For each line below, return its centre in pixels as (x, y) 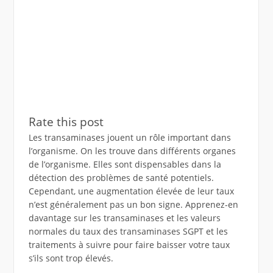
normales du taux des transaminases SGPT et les (128, 232)
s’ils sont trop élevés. (71, 258)
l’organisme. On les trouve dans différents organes (132, 151)
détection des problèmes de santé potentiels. (121, 178)
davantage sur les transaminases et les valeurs (124, 218)
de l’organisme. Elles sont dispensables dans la (125, 165)
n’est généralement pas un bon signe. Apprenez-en (133, 205)
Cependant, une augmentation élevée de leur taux (131, 191)
